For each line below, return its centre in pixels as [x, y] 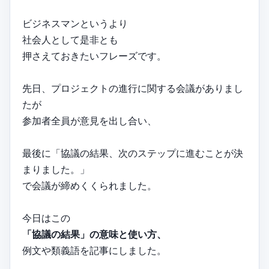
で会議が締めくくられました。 [89, 186]
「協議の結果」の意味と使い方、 [94, 234]
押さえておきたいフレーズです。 [94, 56]
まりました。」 [56, 170]
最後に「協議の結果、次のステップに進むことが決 [133, 153]
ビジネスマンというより [75, 24]
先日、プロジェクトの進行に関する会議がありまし [133, 89]
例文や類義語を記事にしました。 [94, 251]
